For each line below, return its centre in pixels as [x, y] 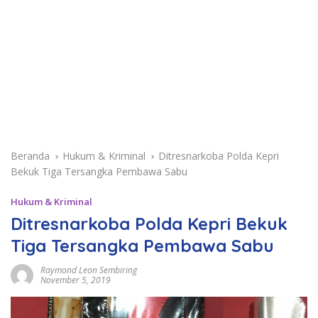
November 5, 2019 [76, 280]
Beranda [30, 156]
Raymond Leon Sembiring [89, 270]
